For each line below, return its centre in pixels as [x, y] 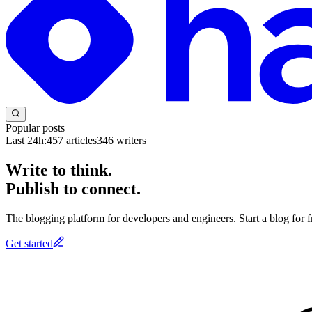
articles [80, 140]
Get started [29, 243]
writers [130, 140]
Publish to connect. [73, 188]
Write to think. [59, 170]
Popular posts [35, 127]
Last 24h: [26, 140]
